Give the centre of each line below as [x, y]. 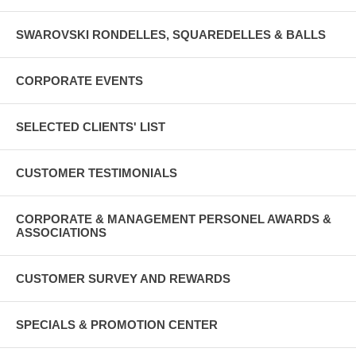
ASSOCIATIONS [61, 232]
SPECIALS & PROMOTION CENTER [117, 324]
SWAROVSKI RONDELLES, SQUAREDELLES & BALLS [171, 34]
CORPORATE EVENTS [79, 80]
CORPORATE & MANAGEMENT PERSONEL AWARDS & [174, 219]
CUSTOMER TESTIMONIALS [97, 172]
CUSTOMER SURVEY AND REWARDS [123, 278]
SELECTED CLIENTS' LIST [91, 126]
